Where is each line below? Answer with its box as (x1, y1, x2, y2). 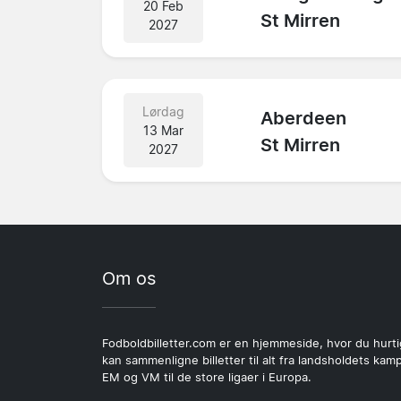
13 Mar (143, 122, 184, 138)
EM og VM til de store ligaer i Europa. (102, 370, 311, 384)
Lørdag (142, 103, 185, 119)
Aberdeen (260, 107, 347, 130)
